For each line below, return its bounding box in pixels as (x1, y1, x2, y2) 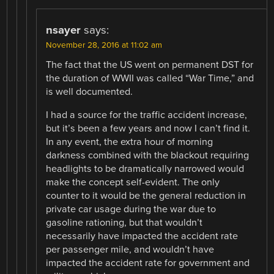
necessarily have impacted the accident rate (46, 230, 239, 242)
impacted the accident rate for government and (46, 257, 250, 269)
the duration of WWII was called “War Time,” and (46, 72, 254, 84)
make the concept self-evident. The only (46, 176, 220, 188)
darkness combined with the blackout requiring (46, 149, 250, 161)
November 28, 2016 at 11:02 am (46, 40, 163, 50)
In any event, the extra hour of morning (46, 136, 213, 148)
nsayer (46, 23, 81, 37)
